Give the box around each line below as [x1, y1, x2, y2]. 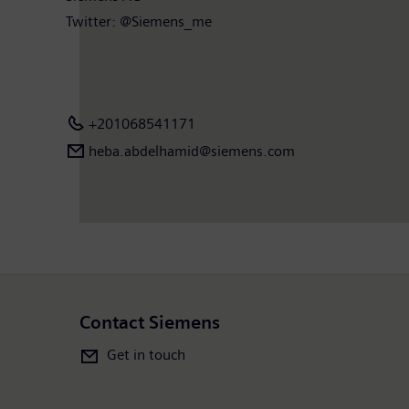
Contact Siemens [79, 311, 220, 333]
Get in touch [107, 345, 185, 363]
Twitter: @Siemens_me [66, 12, 212, 30]
